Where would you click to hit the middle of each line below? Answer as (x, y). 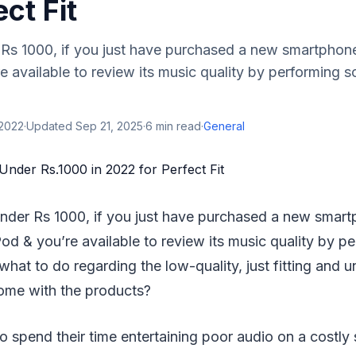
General (224, 126)
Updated (51, 126)
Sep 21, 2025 (109, 126)
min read (177, 126)
